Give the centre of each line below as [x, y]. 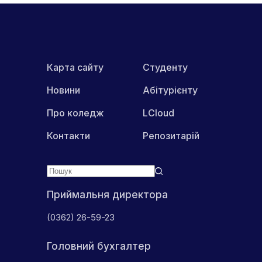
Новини [63, 90]
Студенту [165, 67]
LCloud [158, 113]
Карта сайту [75, 67]
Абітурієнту [170, 90]
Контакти [68, 135]
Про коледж [75, 113]
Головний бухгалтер [99, 246]
